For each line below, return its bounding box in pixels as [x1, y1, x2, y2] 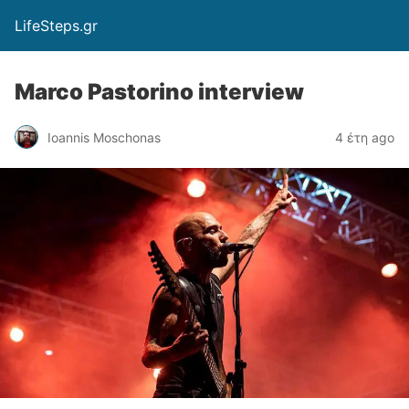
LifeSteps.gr [15, 16, 98, 35]
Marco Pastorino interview [15, 79, 304, 105]
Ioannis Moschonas [47, 129, 161, 145]
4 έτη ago [335, 129, 394, 145]
